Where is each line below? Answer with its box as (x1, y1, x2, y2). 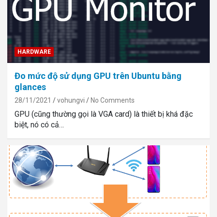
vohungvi (57, 96, 85, 105)
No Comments (91, 96, 135, 105)
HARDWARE (17, 48, 51, 56)
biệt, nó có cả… (15, 120, 64, 130)
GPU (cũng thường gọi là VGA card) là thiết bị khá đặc (15, 109, 193, 119)
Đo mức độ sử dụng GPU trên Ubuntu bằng (15, 71, 182, 81)
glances (15, 82, 46, 93)
